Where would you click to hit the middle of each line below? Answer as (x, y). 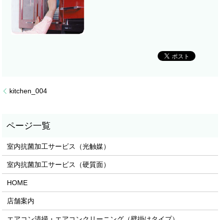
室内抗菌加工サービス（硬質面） (59, 165)
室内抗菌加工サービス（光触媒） (59, 146)
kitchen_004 (28, 91)
